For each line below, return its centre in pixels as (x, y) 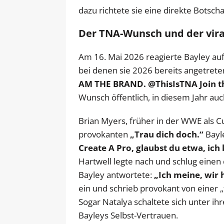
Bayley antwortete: (116, 174)
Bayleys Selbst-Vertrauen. (128, 215)
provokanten (104, 134)
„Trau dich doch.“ (167, 134)
